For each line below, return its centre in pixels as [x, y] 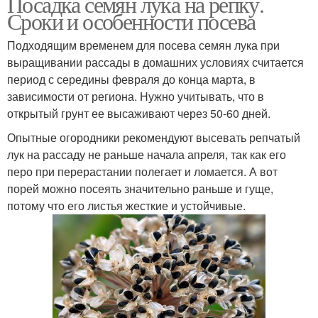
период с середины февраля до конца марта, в [131, 79]
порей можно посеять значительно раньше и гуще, [140, 188]
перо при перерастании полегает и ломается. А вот [142, 171]
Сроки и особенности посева [131, 21]
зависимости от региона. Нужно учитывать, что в [136, 96]
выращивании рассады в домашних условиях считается [155, 62]
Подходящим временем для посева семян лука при [143, 45]
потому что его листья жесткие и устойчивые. [126, 205]
